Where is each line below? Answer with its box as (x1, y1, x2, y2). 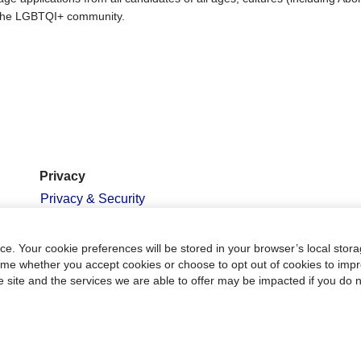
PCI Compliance (40, 240, 135, 255)
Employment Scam (40, 263, 148, 277)
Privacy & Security (40, 192, 145, 206)
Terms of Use (40, 216, 115, 230)
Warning (40, 276, 88, 290)
